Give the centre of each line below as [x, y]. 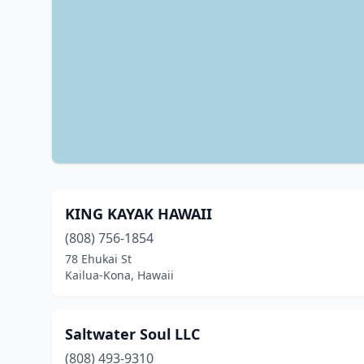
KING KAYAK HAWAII [139, 214]
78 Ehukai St [98, 259]
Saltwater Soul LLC [132, 334]
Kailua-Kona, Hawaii [119, 275]
